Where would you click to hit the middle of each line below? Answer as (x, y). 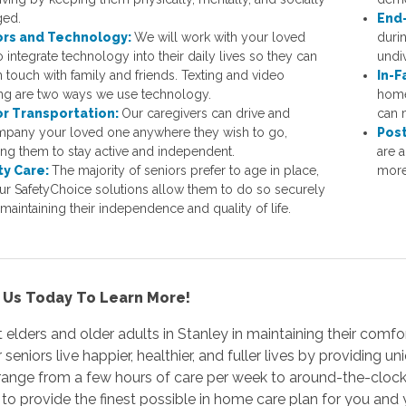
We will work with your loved (220, 37)
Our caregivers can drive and (206, 113)
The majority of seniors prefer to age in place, (186, 170)
